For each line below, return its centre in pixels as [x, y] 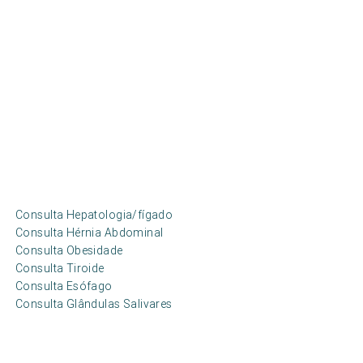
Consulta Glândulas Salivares [94, 304]
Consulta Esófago [64, 286]
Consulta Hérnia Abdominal [89, 233]
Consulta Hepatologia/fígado [94, 215]
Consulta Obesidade [69, 250]
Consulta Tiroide [60, 268]
